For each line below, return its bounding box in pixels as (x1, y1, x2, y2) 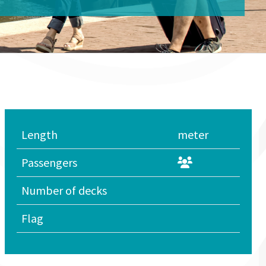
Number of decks (21, 183, 107, 198)
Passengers (21, 155, 77, 170)
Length (21, 127, 58, 142)
